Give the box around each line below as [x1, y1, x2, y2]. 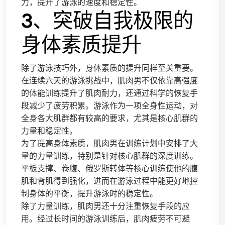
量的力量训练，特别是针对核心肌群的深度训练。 [21, 150, 198, 161]
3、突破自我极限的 [21, 8, 193, 33]
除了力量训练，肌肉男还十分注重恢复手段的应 [21, 200, 190, 211]
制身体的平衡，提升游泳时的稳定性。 [21, 188, 158, 199]
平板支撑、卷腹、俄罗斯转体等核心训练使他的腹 [21, 163, 198, 174]
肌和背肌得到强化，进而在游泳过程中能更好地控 [21, 175, 198, 186]
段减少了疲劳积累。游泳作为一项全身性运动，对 [21, 100, 198, 111]
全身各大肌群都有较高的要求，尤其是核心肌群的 [21, 113, 198, 124]
